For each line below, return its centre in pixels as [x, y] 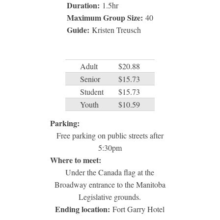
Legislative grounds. [110, 197]
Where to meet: [77, 160]
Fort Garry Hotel [139, 209]
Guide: [79, 30]
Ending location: [84, 209]
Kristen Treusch [116, 30]
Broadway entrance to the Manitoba [110, 185]
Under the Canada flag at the [110, 172]
